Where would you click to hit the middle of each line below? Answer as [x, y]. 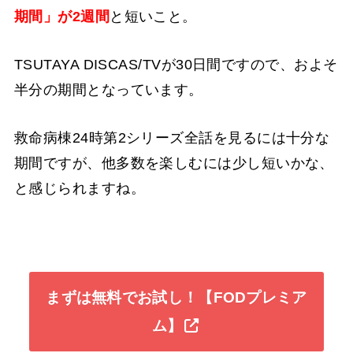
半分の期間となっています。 [108, 90]
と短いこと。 [153, 17]
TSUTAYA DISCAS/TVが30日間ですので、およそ [176, 65]
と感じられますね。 [79, 189]
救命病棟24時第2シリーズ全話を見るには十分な [172, 138]
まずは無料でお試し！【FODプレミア [176, 298]
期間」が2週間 [62, 17]
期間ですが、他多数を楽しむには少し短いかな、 [174, 163]
